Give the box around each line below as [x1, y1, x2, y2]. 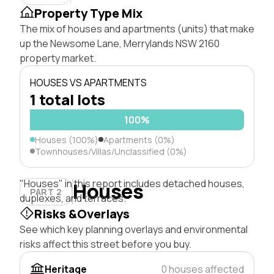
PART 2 [30, 185, 62, 198]
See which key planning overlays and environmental [20, 222, 248, 236]
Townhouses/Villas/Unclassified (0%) [35, 145, 187, 157]
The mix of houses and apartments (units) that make [20, 21, 254, 35]
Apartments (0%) [103, 133, 175, 146]
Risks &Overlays [34, 205, 130, 222]
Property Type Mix [34, 4, 143, 21]
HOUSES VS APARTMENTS [30, 75, 147, 89]
